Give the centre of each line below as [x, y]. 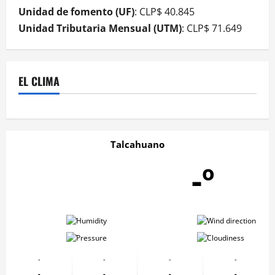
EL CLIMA [39, 81]
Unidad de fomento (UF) [76, 12]
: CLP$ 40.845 [165, 12]
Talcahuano [137, 145]
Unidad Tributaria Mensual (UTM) [100, 29]
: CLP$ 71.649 [212, 29]
